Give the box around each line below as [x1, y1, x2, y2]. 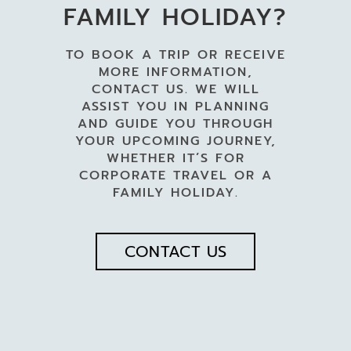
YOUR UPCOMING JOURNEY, [74, 131, 277, 150]
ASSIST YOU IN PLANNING [81, 96, 270, 116]
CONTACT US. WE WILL [91, 79, 260, 99]
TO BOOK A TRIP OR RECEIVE [65, 45, 286, 64]
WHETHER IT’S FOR [106, 148, 245, 168]
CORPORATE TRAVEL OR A [78, 165, 273, 185]
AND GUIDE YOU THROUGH [78, 114, 273, 133]
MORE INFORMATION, [98, 62, 253, 81]
